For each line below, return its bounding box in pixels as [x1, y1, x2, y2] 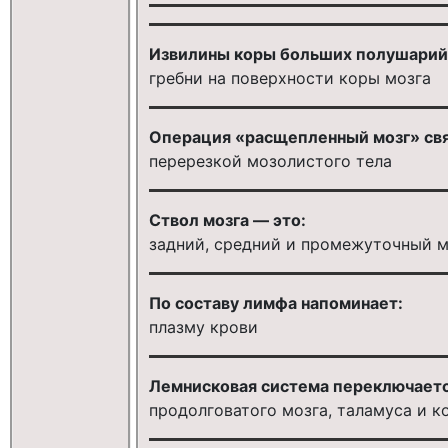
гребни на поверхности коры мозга [148, 67, 431, 88]
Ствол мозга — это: [148, 209, 306, 230]
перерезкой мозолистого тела [148, 150, 392, 171]
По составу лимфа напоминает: [148, 292, 403, 313]
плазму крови [148, 316, 258, 337]
